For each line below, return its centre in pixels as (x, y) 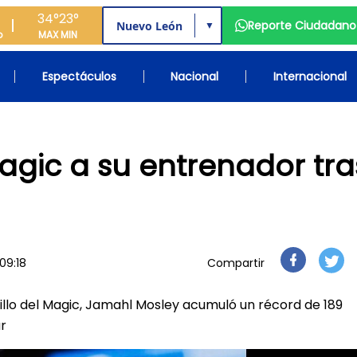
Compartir (236, 263)
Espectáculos (79, 76)
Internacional (310, 76)
